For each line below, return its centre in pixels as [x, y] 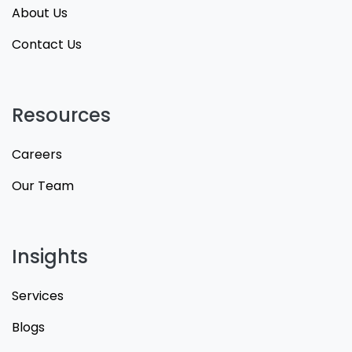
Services [38, 296]
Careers [37, 154]
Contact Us [47, 44]
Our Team [43, 186]
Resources [61, 115]
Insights [50, 257]
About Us [40, 13]
